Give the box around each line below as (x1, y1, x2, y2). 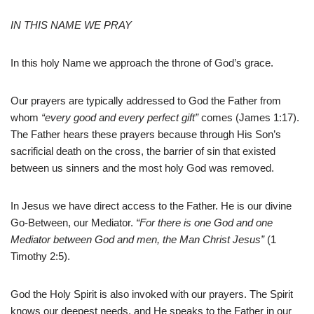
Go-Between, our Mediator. (11, 217, 136, 229)
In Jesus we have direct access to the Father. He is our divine (11, 200, 292, 212)
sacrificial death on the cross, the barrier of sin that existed (11, 145, 275, 158)
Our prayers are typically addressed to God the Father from (11, 95, 281, 107)
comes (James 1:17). (198, 111, 299, 124)
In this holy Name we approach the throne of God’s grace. (11, 57, 273, 69)
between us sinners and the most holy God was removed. (11, 162, 274, 175)
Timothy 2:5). (11, 250, 70, 263)
